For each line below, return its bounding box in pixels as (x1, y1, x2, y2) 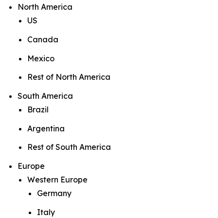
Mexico (27, 53, 54, 63)
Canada (27, 35, 58, 45)
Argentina (27, 123, 65, 133)
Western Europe (27, 175, 88, 185)
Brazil (27, 105, 49, 115)
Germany (37, 188, 72, 199)
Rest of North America (27, 72, 110, 82)
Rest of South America (27, 142, 111, 152)
